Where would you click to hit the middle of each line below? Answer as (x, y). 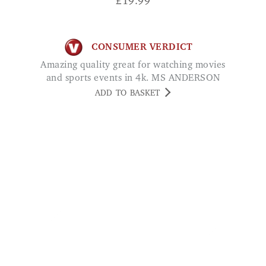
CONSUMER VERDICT (142, 47)
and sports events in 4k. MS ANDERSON (133, 79)
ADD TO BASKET (127, 94)
